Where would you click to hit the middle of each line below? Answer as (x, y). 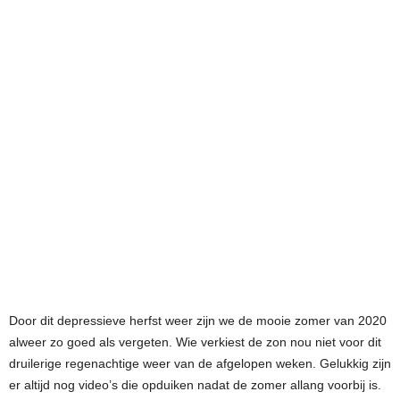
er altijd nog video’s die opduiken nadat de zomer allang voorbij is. (195, 385)
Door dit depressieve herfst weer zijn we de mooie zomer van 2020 (198, 321)
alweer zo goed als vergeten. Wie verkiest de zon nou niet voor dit (195, 342)
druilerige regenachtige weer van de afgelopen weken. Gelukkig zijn (200, 363)
